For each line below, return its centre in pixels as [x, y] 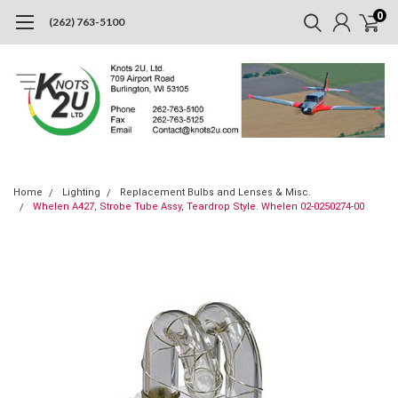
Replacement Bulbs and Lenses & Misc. [215, 192]
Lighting [81, 192]
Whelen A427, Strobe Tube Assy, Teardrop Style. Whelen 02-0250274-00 [199, 206]
